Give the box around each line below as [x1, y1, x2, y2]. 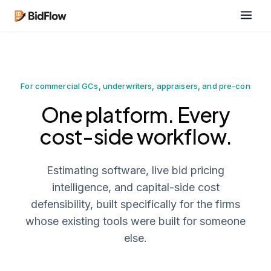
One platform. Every [41, 102, 230, 128]
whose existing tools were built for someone [25, 215, 246, 227]
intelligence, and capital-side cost [51, 181, 220, 194]
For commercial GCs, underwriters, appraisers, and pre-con [21, 81, 250, 91]
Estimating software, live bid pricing [47, 164, 224, 177]
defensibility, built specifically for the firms [31, 198, 240, 211]
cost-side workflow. [39, 123, 232, 149]
